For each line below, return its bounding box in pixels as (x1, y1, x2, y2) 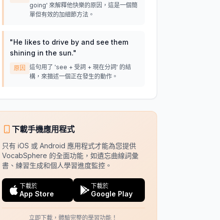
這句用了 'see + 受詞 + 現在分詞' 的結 (29, 63, 131, 71)
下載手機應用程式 (11, 124, 75, 134)
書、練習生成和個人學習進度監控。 (1, 161, 112, 169)
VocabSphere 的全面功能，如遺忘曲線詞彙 (1, 151, 138, 160)
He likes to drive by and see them (13, 38, 128, 46)
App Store (19, 190, 54, 198)
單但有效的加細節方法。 (29, 11, 94, 18)
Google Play (91, 190, 133, 198)
